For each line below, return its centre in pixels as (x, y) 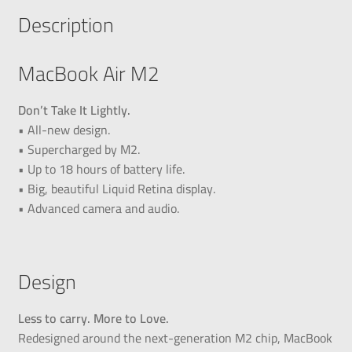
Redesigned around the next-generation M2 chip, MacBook (175, 337)
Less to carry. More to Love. (93, 318)
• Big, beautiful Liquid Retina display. (116, 189)
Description (66, 25)
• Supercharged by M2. (79, 150)
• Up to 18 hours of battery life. (101, 169)
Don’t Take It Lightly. (74, 110)
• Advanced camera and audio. (98, 209)
